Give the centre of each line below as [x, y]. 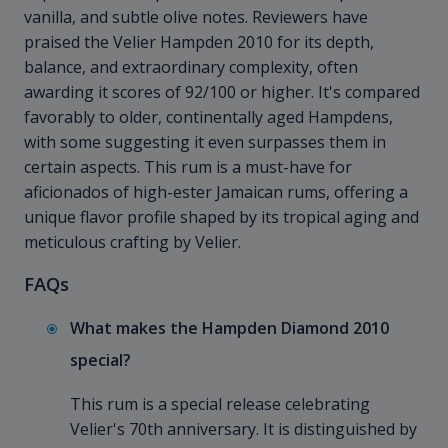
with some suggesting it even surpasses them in [205, 142]
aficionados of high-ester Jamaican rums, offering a [216, 192]
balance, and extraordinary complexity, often [191, 67]
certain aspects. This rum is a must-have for [188, 167]
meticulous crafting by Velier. [132, 242]
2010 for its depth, [305, 42]
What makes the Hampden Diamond [211, 328]
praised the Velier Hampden [130, 42]
